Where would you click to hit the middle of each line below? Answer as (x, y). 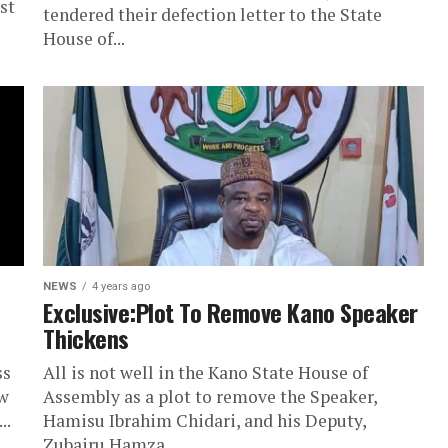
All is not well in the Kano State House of (206, 372)
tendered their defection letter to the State (213, 14)
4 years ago (121, 286)
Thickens (86, 338)
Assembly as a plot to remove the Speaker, (210, 396)
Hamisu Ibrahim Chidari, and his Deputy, (205, 420)
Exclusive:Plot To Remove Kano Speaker (230, 312)
